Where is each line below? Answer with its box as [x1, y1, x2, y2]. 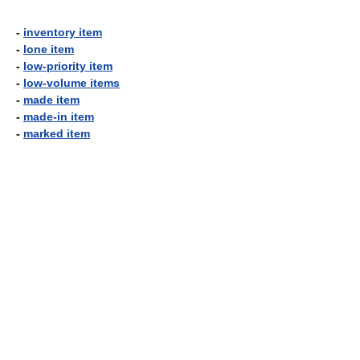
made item [23, 93, 80, 106]
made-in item [23, 110, 94, 123]
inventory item [23, 26, 102, 39]
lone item [23, 43, 74, 55]
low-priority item [23, 59, 112, 72]
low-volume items [23, 76, 120, 89]
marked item [23, 127, 90, 140]
